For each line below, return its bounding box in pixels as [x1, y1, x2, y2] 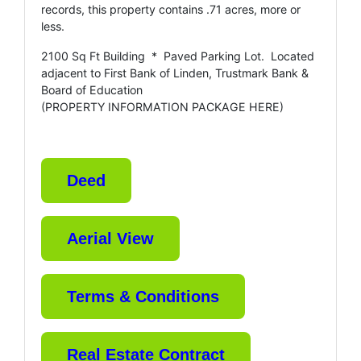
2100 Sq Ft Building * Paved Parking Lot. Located [41, 48, 314, 63]
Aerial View [67, 229, 154, 247]
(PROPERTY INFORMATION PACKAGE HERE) [41, 99, 284, 114]
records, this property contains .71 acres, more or [41, 2, 301, 16]
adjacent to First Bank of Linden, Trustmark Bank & [41, 65, 309, 80]
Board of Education [41, 82, 143, 97]
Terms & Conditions [67, 287, 219, 305]
